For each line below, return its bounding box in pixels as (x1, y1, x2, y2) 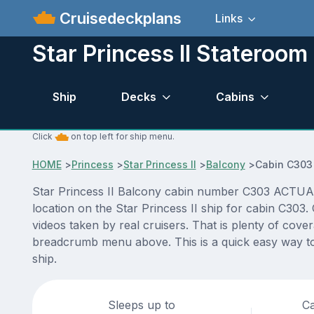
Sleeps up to (108, 298, 176, 313)
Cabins (215, 89, 254, 104)
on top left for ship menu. (68, 131, 175, 142)
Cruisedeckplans (55, 8, 182, 27)
